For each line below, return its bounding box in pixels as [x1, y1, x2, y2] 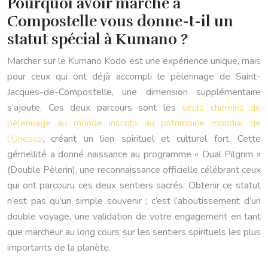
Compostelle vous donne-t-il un [7, 12, 233, 31]
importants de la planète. [7, 241, 111, 255]
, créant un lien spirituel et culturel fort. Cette [42, 132, 261, 146]
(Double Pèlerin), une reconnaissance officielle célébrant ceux [7, 163, 261, 177]
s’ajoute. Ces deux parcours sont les [7, 101, 182, 115]
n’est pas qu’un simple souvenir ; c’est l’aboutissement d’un [7, 194, 261, 208]
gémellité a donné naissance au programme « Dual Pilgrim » [7, 148, 261, 162]
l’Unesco [7, 132, 42, 146]
